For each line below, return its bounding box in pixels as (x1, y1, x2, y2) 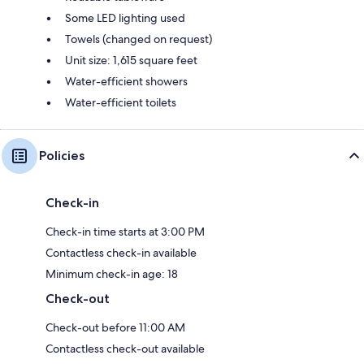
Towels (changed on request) (65, 32, 212, 46)
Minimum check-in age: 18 (45, 266, 178, 281)
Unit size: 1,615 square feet (65, 53, 197, 67)
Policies (39, 148, 84, 163)
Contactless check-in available (45, 245, 197, 260)
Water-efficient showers (65, 74, 188, 89)
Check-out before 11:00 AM (45, 320, 185, 335)
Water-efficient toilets (65, 95, 176, 110)
